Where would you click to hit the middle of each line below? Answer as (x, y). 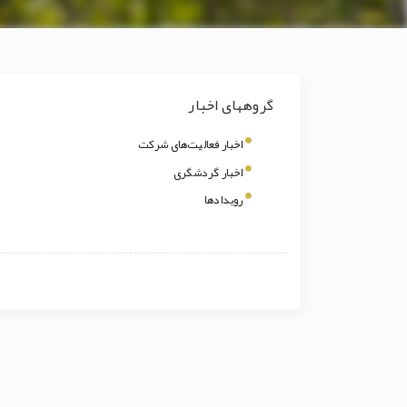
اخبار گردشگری (208, 172)
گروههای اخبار (231, 106)
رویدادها (223, 200)
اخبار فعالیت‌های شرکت (190, 145)
